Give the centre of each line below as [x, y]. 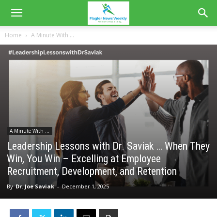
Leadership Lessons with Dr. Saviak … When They [108, 146]
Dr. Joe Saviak [35, 186]
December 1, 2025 [85, 186]
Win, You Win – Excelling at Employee [84, 158]
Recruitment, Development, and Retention [92, 171]
